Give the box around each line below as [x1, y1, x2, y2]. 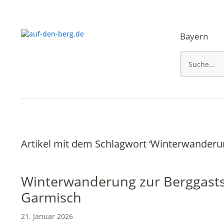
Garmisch [21, 188, 81, 206]
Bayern [180, 30, 208, 42]
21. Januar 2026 [21, 211, 73, 221]
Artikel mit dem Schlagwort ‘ [21, 136, 150, 150]
